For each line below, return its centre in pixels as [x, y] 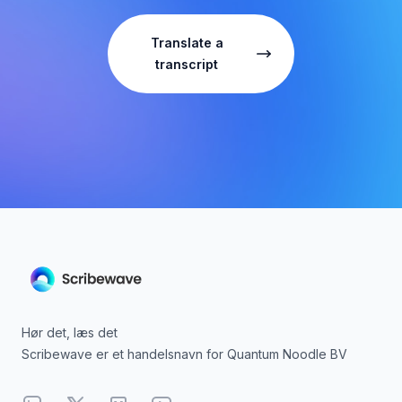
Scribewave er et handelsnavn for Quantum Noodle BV [184, 354]
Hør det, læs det [70, 332]
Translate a [187, 43]
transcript [187, 64]
